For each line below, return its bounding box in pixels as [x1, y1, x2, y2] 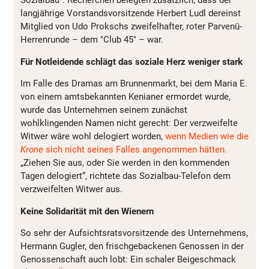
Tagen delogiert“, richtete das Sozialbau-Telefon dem [20, 171, 231, 182]
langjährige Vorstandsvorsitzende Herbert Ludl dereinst [20, 8, 241, 19]
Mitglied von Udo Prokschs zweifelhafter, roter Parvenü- [20, 21, 242, 32]
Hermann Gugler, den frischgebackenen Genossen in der [20, 240, 244, 252]
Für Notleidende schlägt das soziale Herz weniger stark [20, 56, 243, 67]
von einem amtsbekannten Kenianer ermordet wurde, [20, 91, 231, 103]
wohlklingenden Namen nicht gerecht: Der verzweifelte [20, 118, 238, 129]
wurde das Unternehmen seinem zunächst [20, 104, 187, 116]
